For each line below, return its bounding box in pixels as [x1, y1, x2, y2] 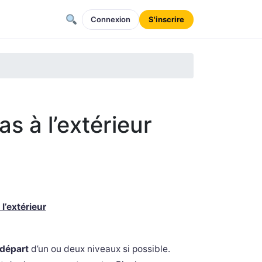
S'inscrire [149, 14, 184, 24]
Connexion [91, 14, 130, 24]
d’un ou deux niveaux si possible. [31, 243, 170, 254]
